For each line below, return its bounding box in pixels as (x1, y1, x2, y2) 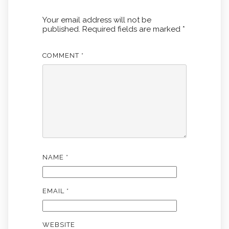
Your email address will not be (42, 15, 151, 25)
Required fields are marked (82, 24, 182, 34)
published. (42, 24, 80, 34)
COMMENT (42, 52, 81, 60)
